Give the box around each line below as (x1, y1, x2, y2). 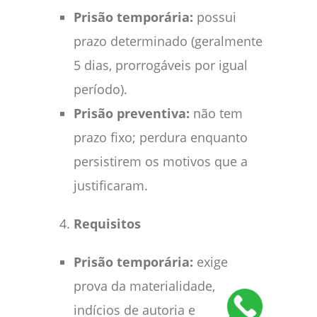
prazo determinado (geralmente (74, 32, 263, 50)
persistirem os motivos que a (74, 152, 248, 170)
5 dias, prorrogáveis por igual (74, 56, 248, 74)
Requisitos (74, 214, 141, 232)
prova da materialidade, (74, 277, 215, 294)
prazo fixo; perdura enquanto (74, 128, 248, 146)
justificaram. (74, 176, 148, 194)
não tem (193, 104, 243, 122)
